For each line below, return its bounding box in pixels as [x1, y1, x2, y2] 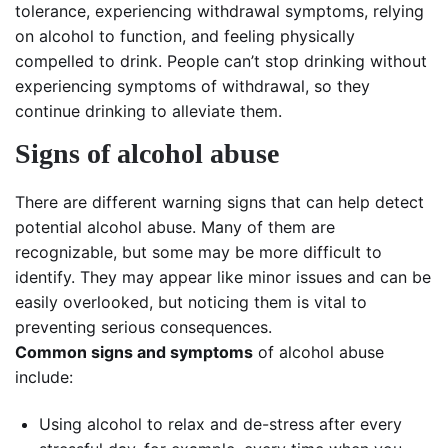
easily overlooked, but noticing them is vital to [15, 292, 367, 313]
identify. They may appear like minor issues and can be [15, 267, 431, 288]
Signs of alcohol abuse [15, 138, 279, 170]
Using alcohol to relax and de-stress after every [39, 414, 402, 435]
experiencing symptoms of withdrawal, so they [15, 76, 370, 97]
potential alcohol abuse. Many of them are [15, 217, 335, 238]
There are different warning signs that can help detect [15, 192, 424, 213]
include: [15, 367, 73, 388]
